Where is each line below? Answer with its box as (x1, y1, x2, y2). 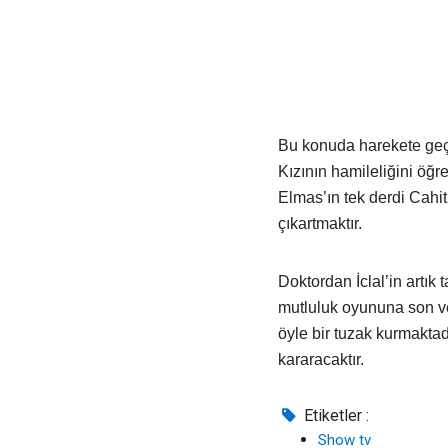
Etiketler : (300, 406, 370, 425)
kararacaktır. (278, 351, 364, 368)
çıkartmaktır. (278, 215, 362, 232)
